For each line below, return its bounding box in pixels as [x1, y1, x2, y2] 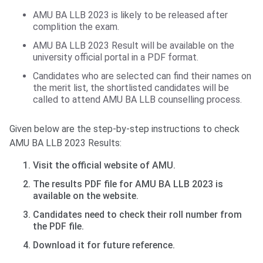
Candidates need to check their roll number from [33, 209, 242, 221]
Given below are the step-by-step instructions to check [9, 123, 240, 135]
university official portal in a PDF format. [33, 52, 198, 63]
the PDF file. [33, 221, 84, 232]
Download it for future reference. [33, 240, 175, 251]
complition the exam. [33, 21, 122, 33]
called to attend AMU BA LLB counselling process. [33, 94, 242, 106]
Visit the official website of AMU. [33, 160, 176, 171]
